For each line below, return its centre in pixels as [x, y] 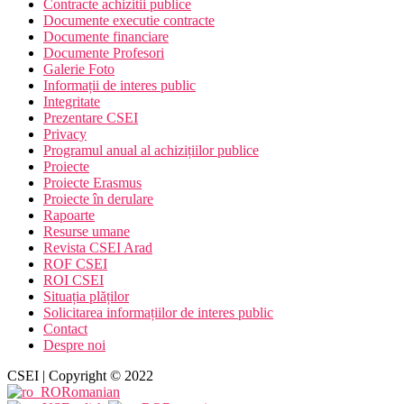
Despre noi [74, 344]
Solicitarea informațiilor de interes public [158, 312]
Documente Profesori [104, 52]
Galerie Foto [79, 69]
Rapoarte [69, 215]
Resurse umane [87, 231]
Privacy [65, 133]
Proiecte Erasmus [92, 182]
